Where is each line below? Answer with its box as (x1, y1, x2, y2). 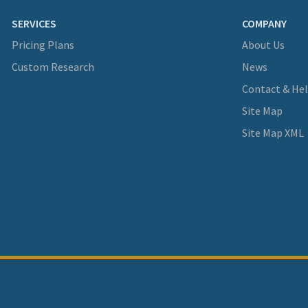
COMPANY (242, 16, 287, 31)
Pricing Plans (12, 38, 74, 52)
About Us (242, 38, 285, 52)
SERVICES (12, 16, 56, 31)
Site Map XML (242, 126, 304, 140)
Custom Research (12, 60, 94, 74)
